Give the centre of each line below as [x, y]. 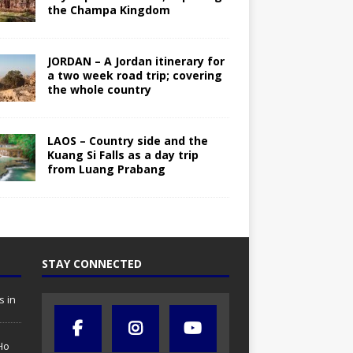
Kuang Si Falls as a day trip [123, 155]
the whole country [99, 90]
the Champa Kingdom [108, 10]
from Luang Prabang [106, 169]
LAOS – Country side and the [127, 141]
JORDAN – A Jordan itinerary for [136, 61]
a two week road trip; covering [134, 76]
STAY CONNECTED [91, 264]
